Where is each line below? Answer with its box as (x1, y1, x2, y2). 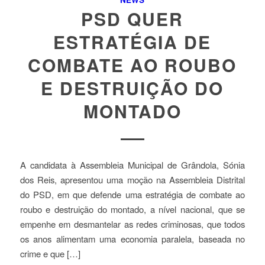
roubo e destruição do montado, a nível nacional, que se (20, 202, 245, 215)
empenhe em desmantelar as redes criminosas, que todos (20, 217, 245, 230)
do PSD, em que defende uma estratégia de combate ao (20, 188, 245, 201)
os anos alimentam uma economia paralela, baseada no (20, 232, 245, 245)
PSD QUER (81, 6, 184, 32)
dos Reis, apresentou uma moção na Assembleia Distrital (20, 173, 245, 186)
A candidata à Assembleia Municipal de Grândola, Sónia (20, 158, 245, 171)
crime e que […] (20, 247, 80, 260)
